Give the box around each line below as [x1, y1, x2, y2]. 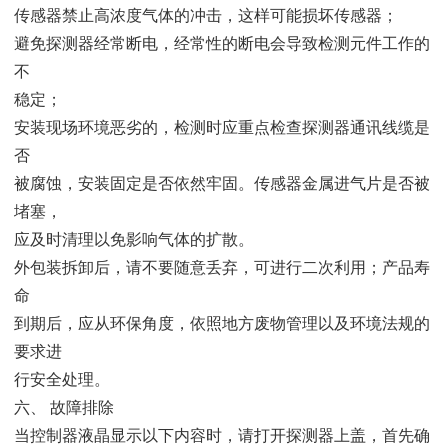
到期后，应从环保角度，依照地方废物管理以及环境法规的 [14, 314, 430, 332]
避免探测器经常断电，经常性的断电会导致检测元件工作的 [14, 34, 430, 52]
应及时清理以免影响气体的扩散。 [14, 230, 254, 248]
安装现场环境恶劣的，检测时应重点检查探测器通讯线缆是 [14, 118, 430, 136]
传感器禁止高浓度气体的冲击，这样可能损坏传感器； [14, 6, 398, 24]
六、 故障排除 [14, 398, 114, 416]
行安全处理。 [14, 370, 110, 388]
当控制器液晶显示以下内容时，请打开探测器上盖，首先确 [14, 426, 430, 444]
